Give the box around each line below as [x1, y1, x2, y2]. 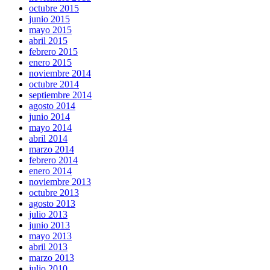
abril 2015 [29, 36, 67, 46]
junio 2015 [29, 14, 70, 25]
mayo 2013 [29, 231, 72, 242]
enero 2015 [29, 57, 72, 68]
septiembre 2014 [29, 90, 92, 101]
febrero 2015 [29, 46, 78, 57]
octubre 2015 [29, 3, 79, 14]
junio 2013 [29, 220, 70, 231]
